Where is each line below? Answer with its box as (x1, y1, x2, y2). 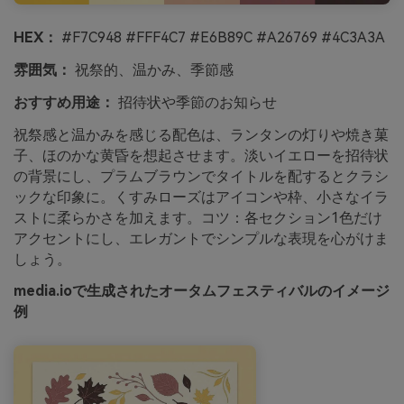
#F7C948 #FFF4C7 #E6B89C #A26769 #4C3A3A (58, 29, 385, 47)
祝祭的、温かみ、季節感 (71, 60, 234, 78)
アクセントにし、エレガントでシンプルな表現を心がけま (14, 229, 389, 247)
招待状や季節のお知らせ (115, 93, 277, 111)
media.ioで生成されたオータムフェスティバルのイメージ (14, 282, 390, 300)
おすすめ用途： (14, 93, 115, 111)
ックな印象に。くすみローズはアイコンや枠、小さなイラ (14, 188, 389, 206)
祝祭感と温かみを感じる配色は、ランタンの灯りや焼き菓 (14, 125, 389, 143)
